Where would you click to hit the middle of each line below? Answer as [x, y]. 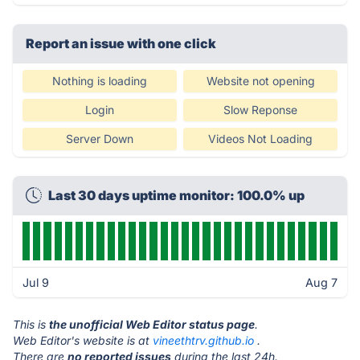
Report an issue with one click [121, 43]
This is [31, 324]
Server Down [100, 139]
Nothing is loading [100, 81]
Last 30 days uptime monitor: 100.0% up [176, 195]
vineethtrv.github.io [203, 340]
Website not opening [260, 81]
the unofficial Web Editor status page [152, 324]
